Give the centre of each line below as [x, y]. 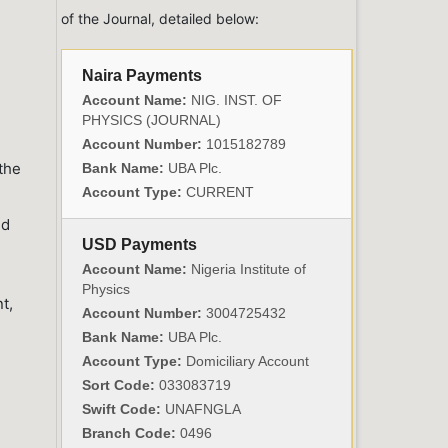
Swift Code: [123, 409]
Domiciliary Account [245, 361]
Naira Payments [142, 76]
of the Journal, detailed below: [160, 19]
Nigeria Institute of [246, 269]
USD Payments [139, 245]
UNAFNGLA [203, 409]
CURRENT [220, 192]
